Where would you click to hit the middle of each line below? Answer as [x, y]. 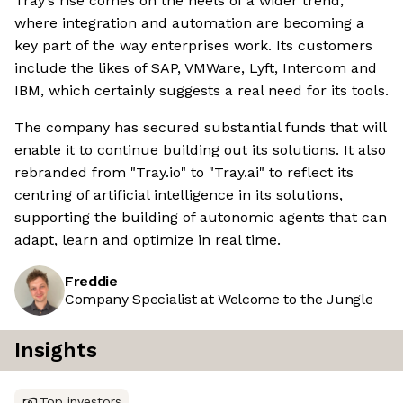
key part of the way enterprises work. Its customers [193, 46]
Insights [56, 351]
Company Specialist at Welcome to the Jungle [219, 300]
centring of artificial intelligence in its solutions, [179, 195]
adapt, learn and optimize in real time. [148, 240]
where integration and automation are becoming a [189, 23]
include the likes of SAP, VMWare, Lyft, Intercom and [196, 68]
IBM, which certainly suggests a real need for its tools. [201, 91]
